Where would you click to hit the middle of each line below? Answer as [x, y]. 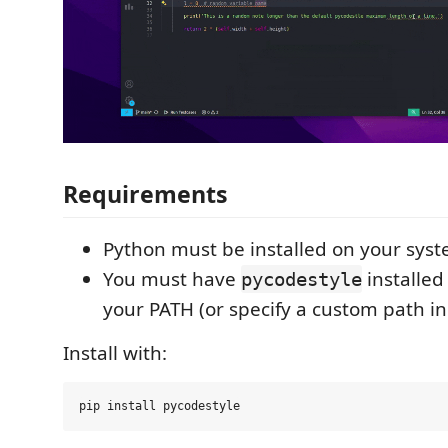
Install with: [115, 352]
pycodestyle [301, 278]
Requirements [145, 193]
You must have [172, 278]
